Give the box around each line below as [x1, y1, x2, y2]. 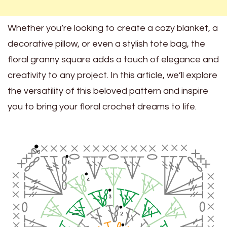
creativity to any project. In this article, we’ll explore [8, 70, 217, 81]
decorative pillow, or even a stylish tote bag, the [8, 39, 205, 49]
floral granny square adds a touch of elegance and [8, 55, 219, 65]
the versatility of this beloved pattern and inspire [8, 86, 208, 96]
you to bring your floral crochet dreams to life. [8, 102, 197, 112]
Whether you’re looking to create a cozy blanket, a [8, 23, 218, 33]
